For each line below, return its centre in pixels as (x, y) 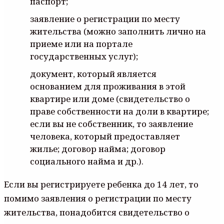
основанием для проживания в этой (108, 86)
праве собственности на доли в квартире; (119, 111)
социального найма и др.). (87, 161)
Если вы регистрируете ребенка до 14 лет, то (101, 184)
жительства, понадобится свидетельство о (97, 212)
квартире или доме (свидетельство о (110, 98)
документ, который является (93, 73)
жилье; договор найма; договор (98, 148)
